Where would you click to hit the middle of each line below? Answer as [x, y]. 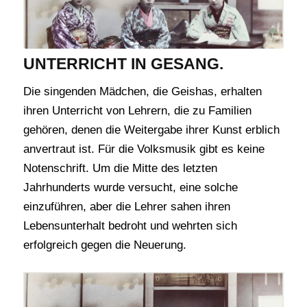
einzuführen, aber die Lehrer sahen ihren [126, 207]
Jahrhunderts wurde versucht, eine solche [130, 188]
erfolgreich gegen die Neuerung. [105, 245]
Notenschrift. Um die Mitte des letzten [120, 169]
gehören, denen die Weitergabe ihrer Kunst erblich [151, 130]
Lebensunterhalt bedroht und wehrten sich [130, 226]
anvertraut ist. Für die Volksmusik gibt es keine [144, 149]
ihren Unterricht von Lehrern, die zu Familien [137, 111]
